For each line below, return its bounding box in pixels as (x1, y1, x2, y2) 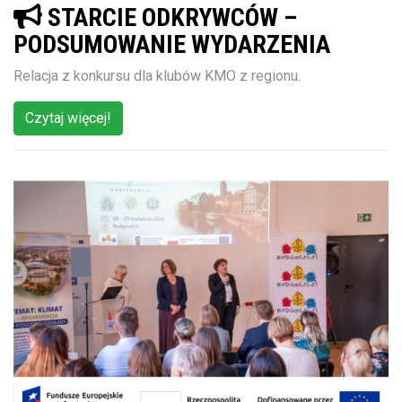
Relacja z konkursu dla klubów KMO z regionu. (13, 66, 301, 84)
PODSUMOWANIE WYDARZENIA (13, 29, 330, 59)
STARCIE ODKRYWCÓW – (41, 2, 297, 32)
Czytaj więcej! (25, 109, 111, 127)
